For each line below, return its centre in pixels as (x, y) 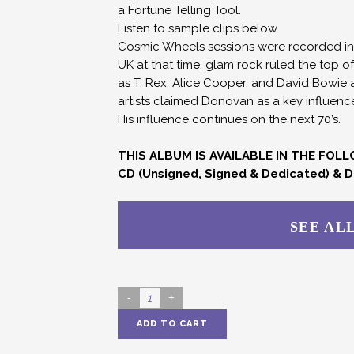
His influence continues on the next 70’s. (229, 119)
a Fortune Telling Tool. (179, 10)
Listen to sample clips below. (198, 28)
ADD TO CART (172, 324)
